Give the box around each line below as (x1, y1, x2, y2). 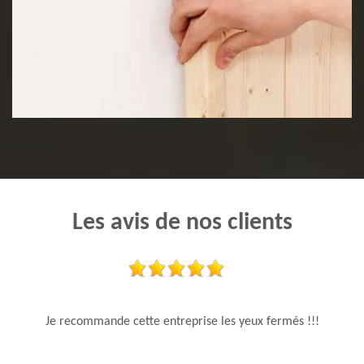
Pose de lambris (37, 76, 163, 93)
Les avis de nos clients (71, 210, 292, 236)
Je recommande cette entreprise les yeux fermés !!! (45, 315, 319, 329)
